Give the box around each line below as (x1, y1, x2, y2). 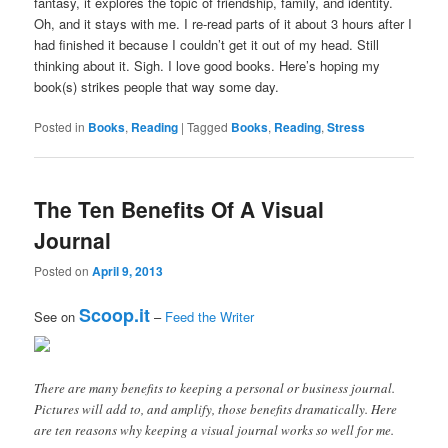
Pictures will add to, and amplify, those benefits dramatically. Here (34, 399, 398, 418)
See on (34, 307, 80, 327)
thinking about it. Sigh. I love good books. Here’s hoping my (34, 55, 381, 75)
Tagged (187, 117, 229, 135)
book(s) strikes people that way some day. (34, 76, 280, 96)
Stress (327, 117, 366, 136)
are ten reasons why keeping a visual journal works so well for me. (34, 420, 395, 439)
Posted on (34, 262, 93, 280)
